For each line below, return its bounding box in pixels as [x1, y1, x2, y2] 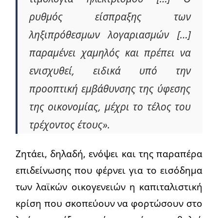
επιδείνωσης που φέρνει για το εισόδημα [16, 163, 202, 177]
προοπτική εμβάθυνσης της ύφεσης [29, 82, 191, 96]
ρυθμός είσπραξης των [29, 10, 191, 24]
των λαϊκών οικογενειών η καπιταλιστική [16, 180, 202, 194]
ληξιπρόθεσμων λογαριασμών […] [29, 28, 191, 42]
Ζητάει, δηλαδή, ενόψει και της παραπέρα [16, 147, 202, 161]
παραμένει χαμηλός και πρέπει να [29, 46, 191, 60]
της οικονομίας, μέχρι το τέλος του [29, 100, 191, 114]
